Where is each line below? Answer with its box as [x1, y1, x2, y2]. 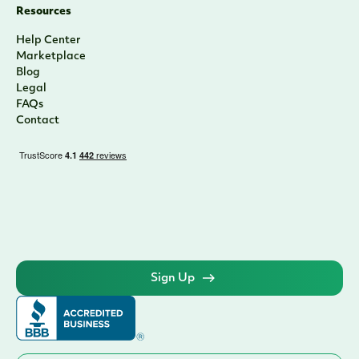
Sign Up [151, 272, 195, 284]
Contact [16, 115, 59, 126]
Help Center [16, 35, 81, 46]
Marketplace [16, 51, 86, 62]
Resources [16, 6, 71, 17]
